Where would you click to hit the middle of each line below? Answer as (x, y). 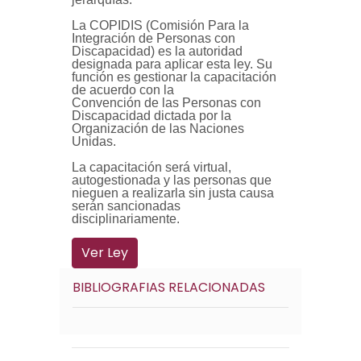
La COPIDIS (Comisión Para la (160, 25)
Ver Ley (105, 253)
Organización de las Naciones (158, 129)
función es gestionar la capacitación (174, 77)
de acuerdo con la (123, 90)
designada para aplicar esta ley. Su (172, 64)
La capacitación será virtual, (151, 167)
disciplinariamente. (126, 219)
